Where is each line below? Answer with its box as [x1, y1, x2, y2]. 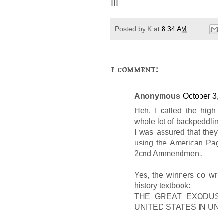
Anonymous [134, 92, 180, 101]
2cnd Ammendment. [134, 149, 203, 158]
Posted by [115, 24, 147, 33]
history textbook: [134, 182, 190, 190]
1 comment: [111, 62, 159, 76]
